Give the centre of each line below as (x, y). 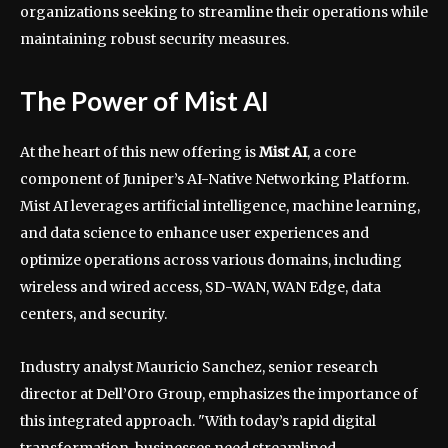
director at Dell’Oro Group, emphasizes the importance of (219, 393)
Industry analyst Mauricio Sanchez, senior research (199, 366)
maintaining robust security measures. (154, 38)
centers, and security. (93, 313)
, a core (331, 151)
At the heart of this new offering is (139, 151)
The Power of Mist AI (144, 100)
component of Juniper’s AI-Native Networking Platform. (214, 178)
